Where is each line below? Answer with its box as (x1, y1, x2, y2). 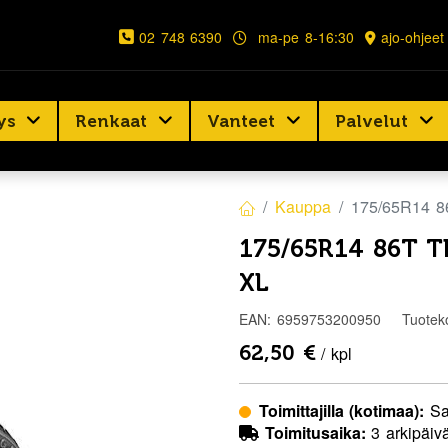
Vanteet (207, 111, 276, 131)
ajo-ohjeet (381, 26, 445, 47)
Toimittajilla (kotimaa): (258, 398, 430, 422)
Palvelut (335, 111, 409, 131)
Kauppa (275, 195, 331, 219)
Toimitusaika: (264, 420, 366, 444)
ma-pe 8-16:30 (247, 26, 354, 47)
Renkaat (75, 111, 148, 131)
